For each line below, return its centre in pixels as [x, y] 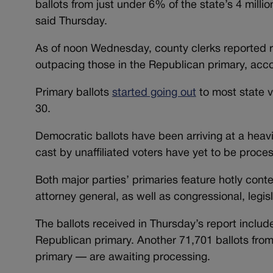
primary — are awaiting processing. [122, 258]
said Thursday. [71, 22]
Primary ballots [73, 93]
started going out [154, 93]
